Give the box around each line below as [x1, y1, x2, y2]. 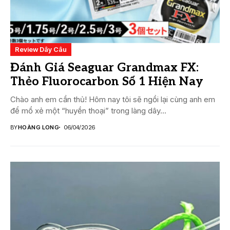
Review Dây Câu [15, 45, 67, 53]
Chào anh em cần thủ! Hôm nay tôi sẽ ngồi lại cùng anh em [10, 94, 215, 104]
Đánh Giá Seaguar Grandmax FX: [10, 60, 199, 75]
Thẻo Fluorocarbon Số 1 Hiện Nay [10, 74, 203, 89]
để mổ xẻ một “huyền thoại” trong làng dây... [10, 105, 166, 116]
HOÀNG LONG [17, 123, 60, 131]
